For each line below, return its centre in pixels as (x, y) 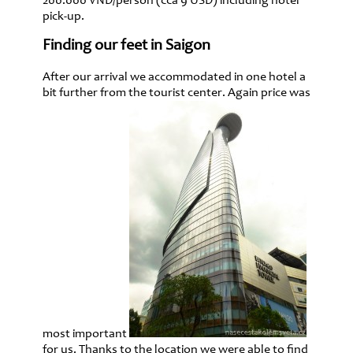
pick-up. (63, 16)
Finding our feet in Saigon (126, 47)
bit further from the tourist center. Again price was (176, 93)
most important (86, 334)
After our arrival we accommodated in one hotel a (174, 77)
